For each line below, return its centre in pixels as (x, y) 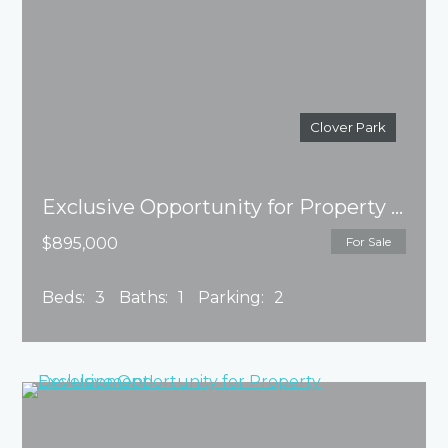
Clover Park (347, 127)
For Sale (368, 242)
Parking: (231, 298)
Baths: (144, 298)
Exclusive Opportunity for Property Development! (397, 207)
